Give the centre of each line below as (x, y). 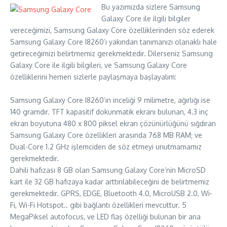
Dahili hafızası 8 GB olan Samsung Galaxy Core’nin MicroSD (108, 170)
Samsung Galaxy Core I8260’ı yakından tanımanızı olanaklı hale (113, 42)
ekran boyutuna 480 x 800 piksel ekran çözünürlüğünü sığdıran (113, 123)
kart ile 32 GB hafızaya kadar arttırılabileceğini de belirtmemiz (110, 182)
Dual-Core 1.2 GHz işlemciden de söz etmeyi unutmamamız (106, 147)
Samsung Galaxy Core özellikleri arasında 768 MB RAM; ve (106, 135)
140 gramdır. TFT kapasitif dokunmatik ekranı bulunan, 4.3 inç (109, 112)
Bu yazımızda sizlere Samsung (151, 7)
